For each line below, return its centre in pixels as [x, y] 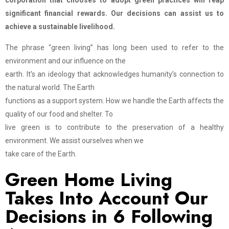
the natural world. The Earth [50, 87]
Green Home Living [89, 180]
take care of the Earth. [41, 154]
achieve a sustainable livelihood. [60, 27]
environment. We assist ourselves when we [74, 141]
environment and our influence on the [65, 61]
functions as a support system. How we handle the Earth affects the [114, 101]
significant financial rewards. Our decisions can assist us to [114, 13]
